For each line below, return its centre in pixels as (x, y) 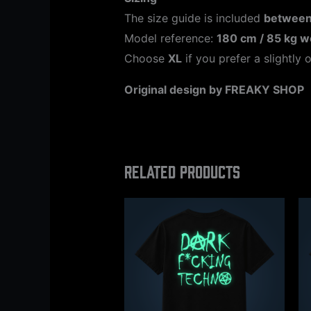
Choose (146, 59)
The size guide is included (194, 18)
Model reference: (170, 39)
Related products (182, 171)
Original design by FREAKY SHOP (214, 90)
